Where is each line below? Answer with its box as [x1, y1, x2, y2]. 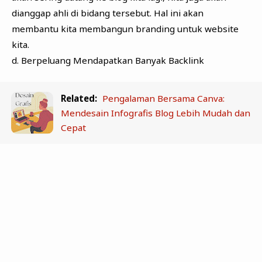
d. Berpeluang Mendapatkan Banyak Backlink [11, 54, 204, 67]
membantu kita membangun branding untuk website [11, 23, 239, 35]
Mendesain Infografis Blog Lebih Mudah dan [61, 106, 251, 119]
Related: [61, 92, 98, 104]
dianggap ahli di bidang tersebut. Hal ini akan [11, 7, 204, 19]
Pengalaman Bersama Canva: [102, 92, 225, 104]
